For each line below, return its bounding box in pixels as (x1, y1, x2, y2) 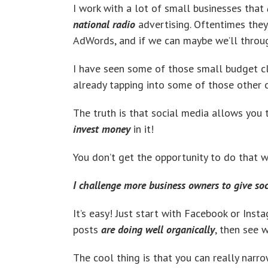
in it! (130, 121, 154, 136)
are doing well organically (101, 222, 215, 236)
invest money (73, 121, 130, 136)
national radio (73, 17, 138, 31)
